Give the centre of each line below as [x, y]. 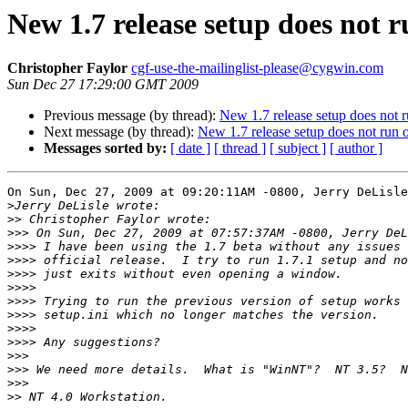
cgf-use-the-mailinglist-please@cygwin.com [257, 68]
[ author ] [356, 148]
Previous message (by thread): [132, 116]
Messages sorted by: [105, 148]
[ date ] [190, 148]
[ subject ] [298, 148]
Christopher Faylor [67, 68]
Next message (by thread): [121, 132]
